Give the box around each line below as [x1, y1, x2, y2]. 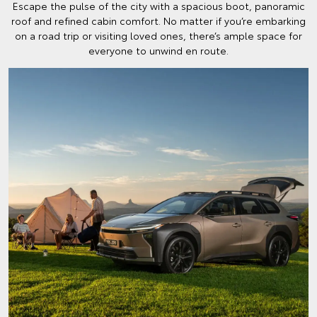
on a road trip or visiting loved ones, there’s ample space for [15, 28, 302, 42]
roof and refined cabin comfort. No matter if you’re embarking [11, 13, 306, 28]
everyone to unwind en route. [88, 43, 229, 57]
